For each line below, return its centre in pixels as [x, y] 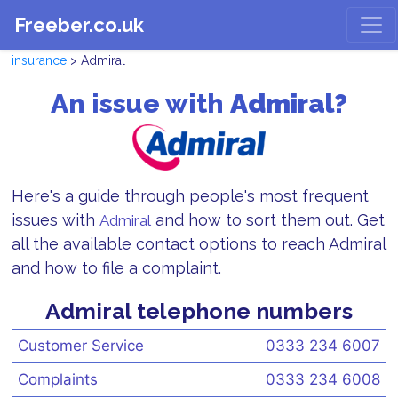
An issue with [140, 103]
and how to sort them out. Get [268, 219]
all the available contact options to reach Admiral [199, 243]
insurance [39, 60]
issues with [56, 219]
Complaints [58, 379]
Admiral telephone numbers [199, 310]
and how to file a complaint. [116, 267]
